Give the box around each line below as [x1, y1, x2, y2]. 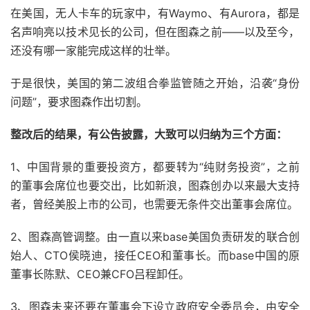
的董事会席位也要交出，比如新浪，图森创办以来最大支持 [10, 179, 300, 193]
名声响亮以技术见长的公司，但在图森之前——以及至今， [10, 25, 300, 39]
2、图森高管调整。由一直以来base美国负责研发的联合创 [10, 230, 300, 244]
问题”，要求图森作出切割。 [10, 95, 147, 109]
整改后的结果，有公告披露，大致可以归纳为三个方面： [10, 127, 287, 142]
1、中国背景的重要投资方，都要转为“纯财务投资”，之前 [10, 160, 300, 174]
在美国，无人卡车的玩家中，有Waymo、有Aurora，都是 [10, 6, 300, 21]
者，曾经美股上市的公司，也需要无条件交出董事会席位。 [10, 197, 298, 212]
